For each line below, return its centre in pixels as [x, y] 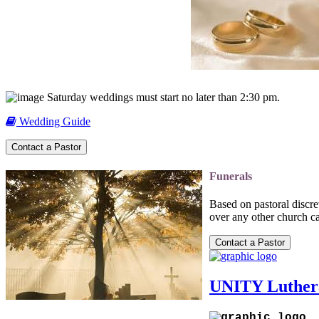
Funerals [231, 176]
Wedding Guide [53, 122]
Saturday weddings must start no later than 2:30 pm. [162, 98]
